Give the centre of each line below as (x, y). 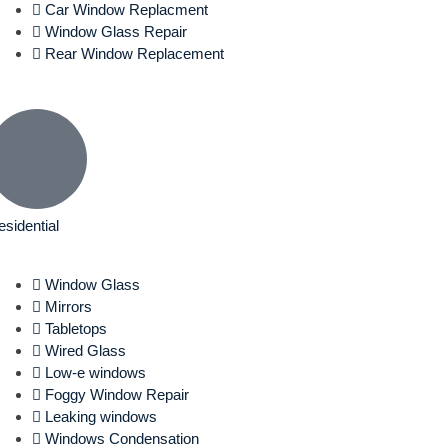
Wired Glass (85, 350)
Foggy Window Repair (116, 394)
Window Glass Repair (115, 31)
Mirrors (68, 306)
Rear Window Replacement (134, 53)
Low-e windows (95, 372)
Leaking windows (100, 416)
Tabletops (75, 328)
